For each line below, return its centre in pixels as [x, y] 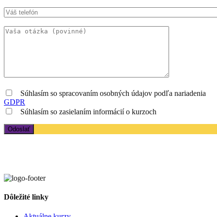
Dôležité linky [26, 197]
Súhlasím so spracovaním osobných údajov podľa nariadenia [113, 93]
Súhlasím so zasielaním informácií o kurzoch [88, 112]
